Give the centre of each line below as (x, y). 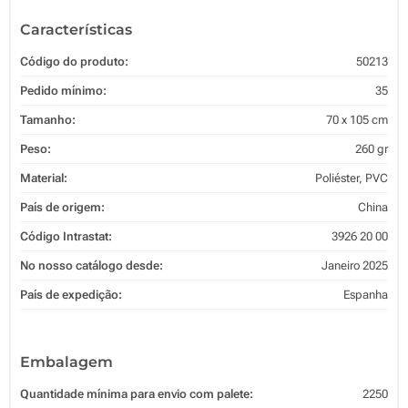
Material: (44, 178)
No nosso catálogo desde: (92, 265)
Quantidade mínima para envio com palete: (137, 393)
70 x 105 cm (357, 119)
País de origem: (62, 207)
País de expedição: (71, 294)
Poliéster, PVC (352, 178)
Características (76, 29)
